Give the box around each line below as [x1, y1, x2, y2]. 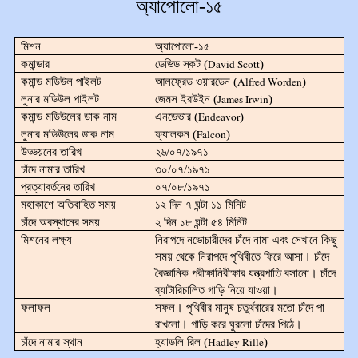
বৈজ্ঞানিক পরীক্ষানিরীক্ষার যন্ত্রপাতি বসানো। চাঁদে [154, 267, 336, 280]
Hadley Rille [207, 335, 264, 350]
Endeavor [197, 109, 240, 125]
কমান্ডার [20, 58, 50, 71]
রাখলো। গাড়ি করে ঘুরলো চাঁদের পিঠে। [154, 318, 302, 332]
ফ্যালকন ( [154, 128, 197, 141]
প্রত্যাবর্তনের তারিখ [20, 181, 95, 194]
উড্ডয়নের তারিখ [20, 145, 82, 159]
